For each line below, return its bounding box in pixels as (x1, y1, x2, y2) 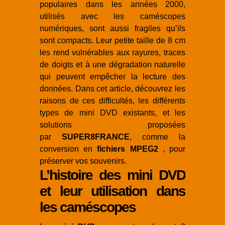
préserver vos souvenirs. (40, 157, 127, 165)
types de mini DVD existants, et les (40, 108, 185, 117)
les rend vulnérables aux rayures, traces (40, 48, 185, 57)
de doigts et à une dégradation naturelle (40, 60, 185, 69)
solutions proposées (40, 121, 185, 129)
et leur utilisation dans (40, 183, 185, 199)
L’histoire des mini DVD (40, 167, 185, 183)
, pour (158, 145, 186, 153)
